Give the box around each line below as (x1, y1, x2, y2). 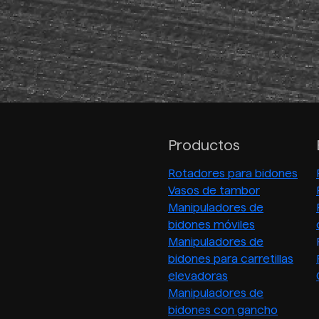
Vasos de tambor (168, 184, 260, 197)
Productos (168, 137, 240, 154)
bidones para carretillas (168, 253, 293, 266)
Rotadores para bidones (168, 167, 298, 180)
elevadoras (168, 270, 228, 283)
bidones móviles (168, 219, 255, 231)
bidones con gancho (168, 304, 278, 317)
